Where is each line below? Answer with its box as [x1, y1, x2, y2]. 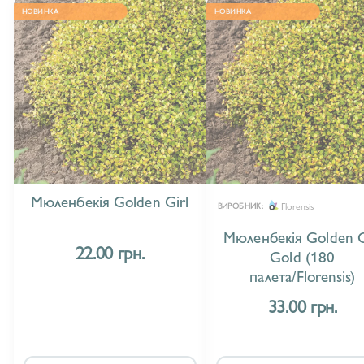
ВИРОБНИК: [217, 200, 264, 212]
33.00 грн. [267, 292, 337, 319]
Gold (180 [270, 245, 336, 268]
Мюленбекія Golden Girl [30, 189, 189, 213]
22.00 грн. [75, 238, 145, 265]
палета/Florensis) [249, 264, 356, 288]
